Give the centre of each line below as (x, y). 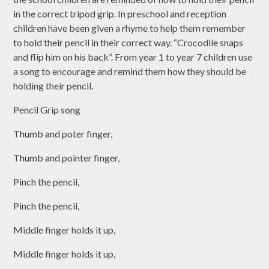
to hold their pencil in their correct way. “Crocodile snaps (128, 43)
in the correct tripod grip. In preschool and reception (120, 14)
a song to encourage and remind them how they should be (130, 71)
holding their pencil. (54, 86)
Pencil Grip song (47, 110)
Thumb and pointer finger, (67, 158)
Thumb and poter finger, (63, 134)
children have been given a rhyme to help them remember (130, 28)
